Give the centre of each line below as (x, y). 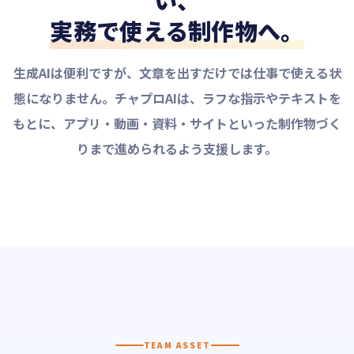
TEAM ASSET (177, 345)
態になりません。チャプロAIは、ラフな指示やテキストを (177, 98)
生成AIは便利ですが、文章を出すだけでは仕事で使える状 (177, 72)
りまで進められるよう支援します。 (177, 148)
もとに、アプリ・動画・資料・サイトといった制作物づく (177, 123)
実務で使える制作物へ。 (177, 30)
